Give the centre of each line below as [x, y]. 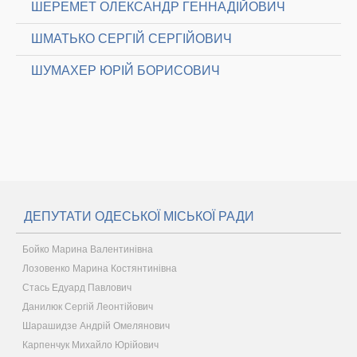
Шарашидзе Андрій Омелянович [96, 326]
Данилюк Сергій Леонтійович [88, 307]
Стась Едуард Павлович [77, 288]
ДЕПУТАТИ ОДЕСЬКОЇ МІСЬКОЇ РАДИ [139, 216]
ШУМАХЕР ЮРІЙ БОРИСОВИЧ [126, 71]
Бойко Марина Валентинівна [88, 249]
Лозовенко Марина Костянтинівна [100, 269]
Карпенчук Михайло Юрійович [90, 345]
